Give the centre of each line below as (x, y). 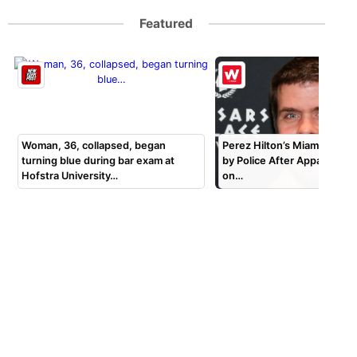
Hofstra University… (70, 175)
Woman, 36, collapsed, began (94, 145)
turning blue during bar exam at (98, 160)
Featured (167, 23)
